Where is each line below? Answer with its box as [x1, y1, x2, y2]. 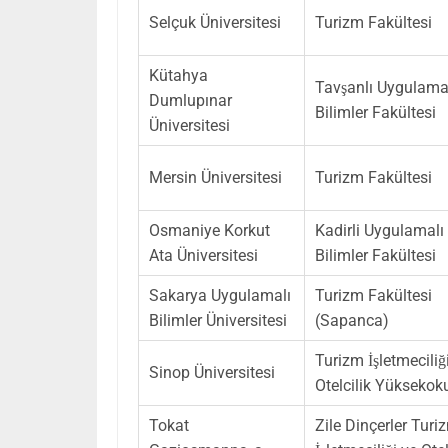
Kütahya [149, 65, 208, 85]
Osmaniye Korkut [149, 220, 270, 240]
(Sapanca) [315, 310, 389, 330]
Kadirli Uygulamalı [315, 220, 444, 240]
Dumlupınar [149, 90, 232, 110]
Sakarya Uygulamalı [149, 285, 291, 305]
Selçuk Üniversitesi [149, 12, 281, 32]
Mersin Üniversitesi [149, 167, 282, 187]
